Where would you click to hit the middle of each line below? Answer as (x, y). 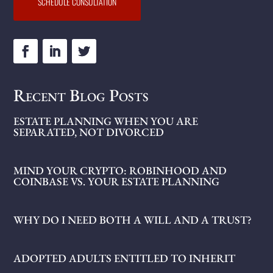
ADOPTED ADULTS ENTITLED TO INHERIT (125, 258)
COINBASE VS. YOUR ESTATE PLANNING (117, 181)
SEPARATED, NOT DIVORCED (89, 132)
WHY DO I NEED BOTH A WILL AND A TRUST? (133, 219)
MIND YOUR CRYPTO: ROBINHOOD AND (120, 170)
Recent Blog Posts (81, 95)
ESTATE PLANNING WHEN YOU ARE (106, 121)
